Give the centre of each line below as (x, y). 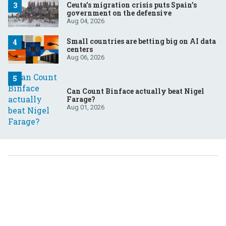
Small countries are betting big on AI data (141, 41)
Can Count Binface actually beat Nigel (135, 91)
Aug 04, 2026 (86, 21)
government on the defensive (119, 13)
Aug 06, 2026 (86, 58)
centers (80, 49)
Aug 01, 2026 (86, 107)
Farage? (81, 99)
